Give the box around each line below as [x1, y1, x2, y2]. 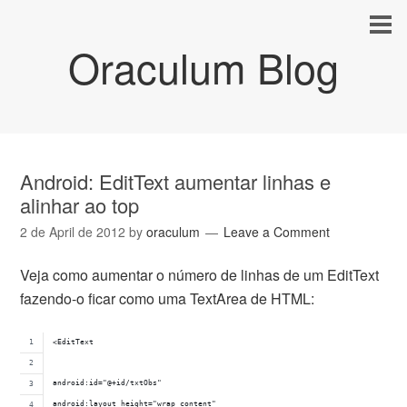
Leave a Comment [223, 223, 331, 241]
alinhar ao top [20, 191, 140, 219]
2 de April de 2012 [20, 223, 126, 241]
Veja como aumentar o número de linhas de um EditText [20, 264, 380, 285]
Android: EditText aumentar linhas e [20, 167, 332, 195]
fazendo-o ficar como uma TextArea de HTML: [20, 288, 315, 309]
